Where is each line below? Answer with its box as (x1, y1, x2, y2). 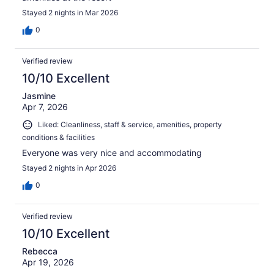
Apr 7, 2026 (22, 102, 68, 113)
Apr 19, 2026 (22, 256, 74, 267)
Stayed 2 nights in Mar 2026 (22, 8, 118, 18)
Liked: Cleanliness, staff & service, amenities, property (38, 120, 222, 130)
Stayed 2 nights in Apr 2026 (22, 163, 116, 172)
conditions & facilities (22, 132, 95, 142)
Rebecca (22, 245, 57, 256)
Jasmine (22, 91, 56, 102)
